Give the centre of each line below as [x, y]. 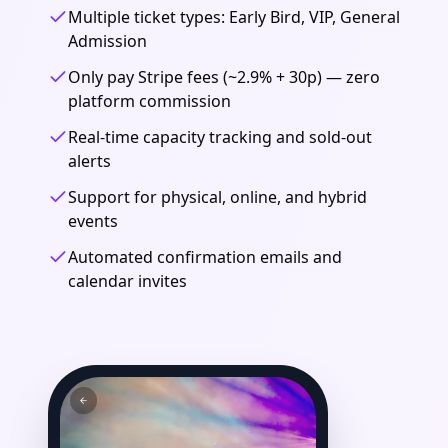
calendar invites [127, 281]
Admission [107, 41]
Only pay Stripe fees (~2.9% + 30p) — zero [224, 77]
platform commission [149, 101]
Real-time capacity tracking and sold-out [220, 137]
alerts [89, 161]
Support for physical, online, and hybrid [217, 197]
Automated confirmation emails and [205, 257]
